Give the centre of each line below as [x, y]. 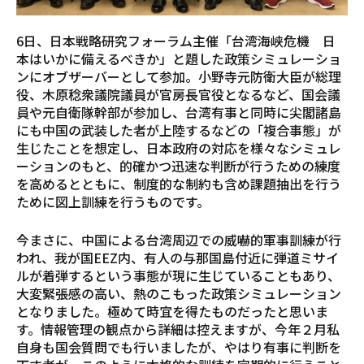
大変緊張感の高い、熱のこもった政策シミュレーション [179, 293]
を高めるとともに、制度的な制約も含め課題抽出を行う [179, 183]
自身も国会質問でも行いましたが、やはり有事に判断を [179, 347]
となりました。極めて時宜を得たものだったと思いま [172, 311]
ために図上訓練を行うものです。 [113, 201]
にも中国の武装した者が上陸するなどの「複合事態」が [179, 130]
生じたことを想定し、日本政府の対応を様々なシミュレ [179, 147]
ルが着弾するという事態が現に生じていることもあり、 [178, 275]
